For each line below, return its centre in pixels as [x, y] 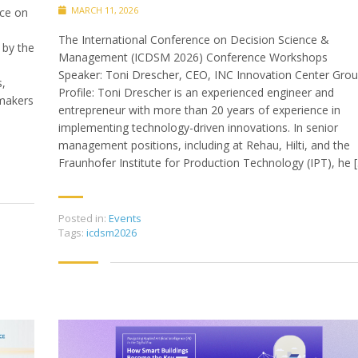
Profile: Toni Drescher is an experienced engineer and [196, 93]
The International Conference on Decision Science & [194, 40]
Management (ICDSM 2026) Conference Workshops [193, 58]
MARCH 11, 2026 [103, 10]
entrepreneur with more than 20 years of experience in [199, 110]
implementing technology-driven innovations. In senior [198, 128]
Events [125, 219]
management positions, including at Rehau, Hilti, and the [204, 145]
